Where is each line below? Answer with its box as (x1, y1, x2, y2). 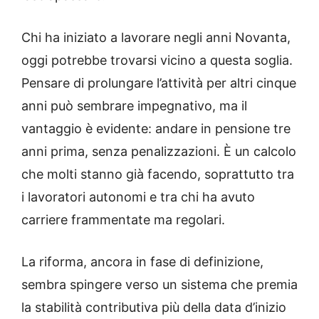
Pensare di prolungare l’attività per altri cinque (21, 75, 296, 91)
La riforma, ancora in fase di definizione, (21, 254, 263, 270)
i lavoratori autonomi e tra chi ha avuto (21, 189, 255, 205)
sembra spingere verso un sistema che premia (21, 277, 298, 293)
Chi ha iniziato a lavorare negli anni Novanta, (21, 30, 291, 46)
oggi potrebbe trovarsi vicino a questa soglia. (21, 53, 293, 68)
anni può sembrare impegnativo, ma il (21, 98, 247, 114)
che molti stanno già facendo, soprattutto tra (21, 167, 294, 182)
